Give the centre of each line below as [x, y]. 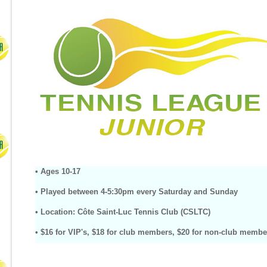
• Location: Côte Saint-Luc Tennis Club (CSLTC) [123, 212]
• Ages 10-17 [58, 171]
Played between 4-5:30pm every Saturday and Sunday [139, 192]
